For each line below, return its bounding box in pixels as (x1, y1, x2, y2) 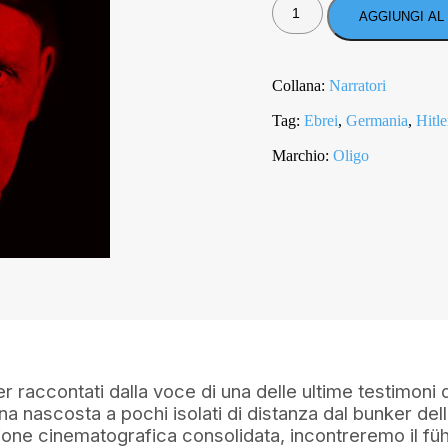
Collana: (272, 77, 329, 94)
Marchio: (272, 147, 333, 164)
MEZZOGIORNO (271, 55, 380, 70)
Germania (346, 112, 408, 129)
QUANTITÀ (271, 71, 345, 86)
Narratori (329, 77, 386, 94)
